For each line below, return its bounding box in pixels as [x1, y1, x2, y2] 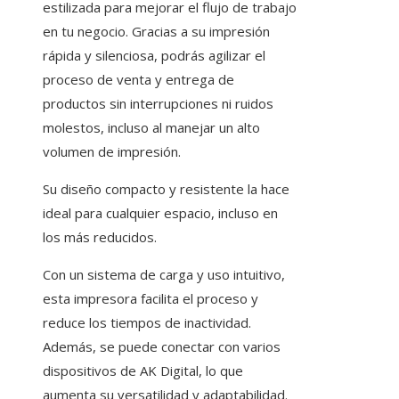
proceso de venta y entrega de [43, 70, 234, 89]
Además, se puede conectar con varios [43, 338, 281, 356]
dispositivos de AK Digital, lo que [43, 362, 243, 380]
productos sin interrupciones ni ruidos [43, 94, 273, 113]
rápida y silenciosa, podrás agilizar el [43, 46, 265, 65]
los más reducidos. [43, 228, 157, 247]
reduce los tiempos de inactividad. [43, 313, 251, 332]
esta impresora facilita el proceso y [43, 289, 258, 308]
